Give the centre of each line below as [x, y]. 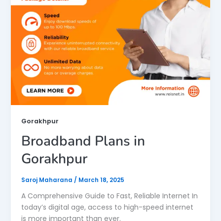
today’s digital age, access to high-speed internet [107, 207]
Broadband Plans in [83, 141]
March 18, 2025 [101, 180]
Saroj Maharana [47, 180]
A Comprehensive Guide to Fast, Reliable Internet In [109, 196]
